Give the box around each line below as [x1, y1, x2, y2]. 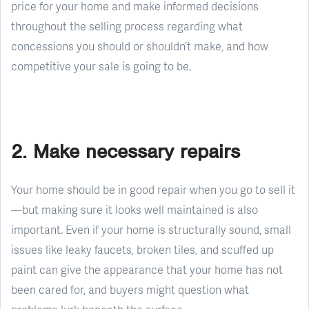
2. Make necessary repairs [11, 139, 240, 163]
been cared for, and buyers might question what [11, 281, 249, 297]
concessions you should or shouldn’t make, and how [11, 37, 268, 54]
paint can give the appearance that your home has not [11, 261, 283, 277]
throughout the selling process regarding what [11, 17, 243, 34]
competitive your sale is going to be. [11, 57, 191, 74]
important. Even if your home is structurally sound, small [11, 221, 291, 237]
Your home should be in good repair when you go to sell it [11, 181, 295, 197]
